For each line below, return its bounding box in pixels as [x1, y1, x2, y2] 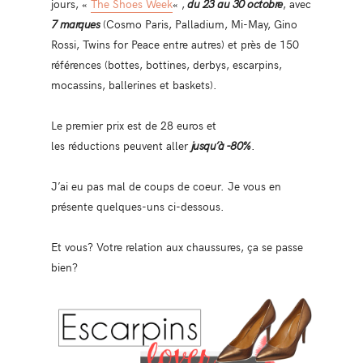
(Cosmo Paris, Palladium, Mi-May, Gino [100, 15, 298, 32]
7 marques [50, 15, 100, 32]
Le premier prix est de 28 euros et [50, 117, 216, 133]
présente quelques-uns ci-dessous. [50, 198, 224, 214]
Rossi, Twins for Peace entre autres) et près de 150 [50, 36, 299, 52]
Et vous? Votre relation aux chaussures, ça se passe [50, 238, 303, 254]
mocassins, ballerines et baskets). [50, 76, 217, 92]
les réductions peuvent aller [50, 137, 191, 153]
